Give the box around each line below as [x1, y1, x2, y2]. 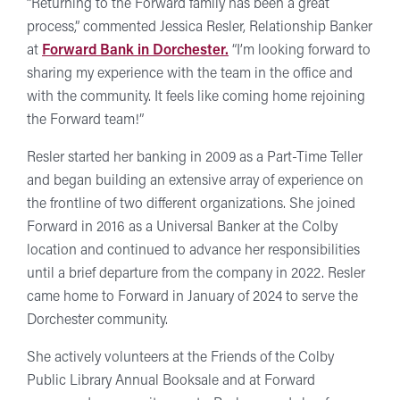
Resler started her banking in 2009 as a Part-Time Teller [27, 150, 362, 165]
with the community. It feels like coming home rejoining [27, 89, 365, 104]
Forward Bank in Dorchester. [42, 43, 229, 58]
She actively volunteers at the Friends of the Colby [27, 350, 334, 365]
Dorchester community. [27, 312, 168, 328]
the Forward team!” [27, 112, 144, 128]
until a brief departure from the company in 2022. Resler [27, 266, 365, 281]
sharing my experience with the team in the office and [27, 66, 353, 81]
